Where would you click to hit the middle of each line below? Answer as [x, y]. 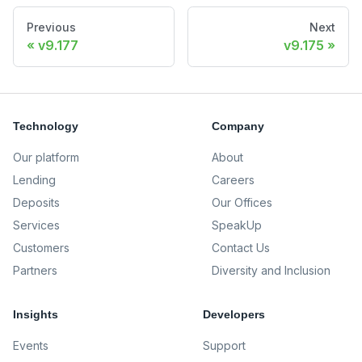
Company [238, 126]
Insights [36, 314]
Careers [234, 180]
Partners [35, 270]
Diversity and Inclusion [271, 270]
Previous [51, 27]
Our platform [46, 157]
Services [36, 225]
